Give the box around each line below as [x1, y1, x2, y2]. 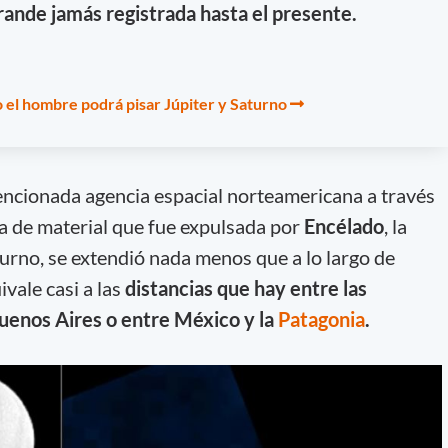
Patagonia [277, 306, 365, 331]
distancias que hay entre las [120, 275, 367, 300]
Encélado [303, 213, 384, 238]
